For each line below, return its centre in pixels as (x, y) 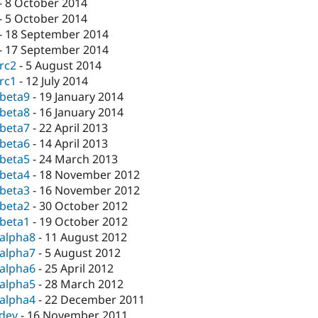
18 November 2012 (90, 175)
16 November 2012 (90, 191)
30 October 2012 (84, 206)
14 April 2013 (74, 144)
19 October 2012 (84, 222)
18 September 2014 (57, 34)
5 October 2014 (46, 19)
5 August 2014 (64, 66)
